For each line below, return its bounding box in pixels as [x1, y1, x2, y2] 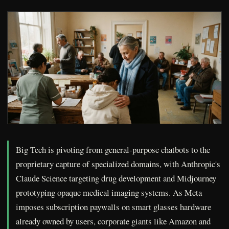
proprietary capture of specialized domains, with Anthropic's [16, 158, 220, 170]
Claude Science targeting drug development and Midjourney [16, 172, 216, 185]
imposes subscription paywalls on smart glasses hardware [16, 201, 211, 213]
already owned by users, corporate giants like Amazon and [16, 215, 211, 227]
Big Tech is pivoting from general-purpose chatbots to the [16, 144, 210, 156]
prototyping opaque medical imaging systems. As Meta [16, 187, 202, 199]
